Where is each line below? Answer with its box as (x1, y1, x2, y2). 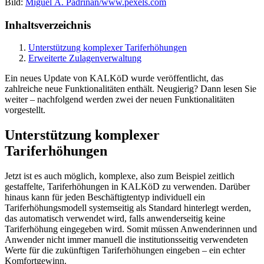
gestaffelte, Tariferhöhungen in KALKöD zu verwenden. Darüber (5, 181, 250, 192)
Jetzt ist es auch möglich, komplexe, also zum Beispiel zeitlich (5, 171, 235, 181)
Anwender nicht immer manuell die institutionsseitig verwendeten (5, 235, 248, 245)
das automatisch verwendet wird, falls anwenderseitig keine (5, 213, 225, 224)
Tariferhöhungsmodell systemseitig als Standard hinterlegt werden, (5, 203, 251, 213)
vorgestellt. (5, 105, 45, 115)
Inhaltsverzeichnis (5, 18, 91, 31)
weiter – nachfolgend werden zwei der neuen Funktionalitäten (5, 94, 235, 105)
